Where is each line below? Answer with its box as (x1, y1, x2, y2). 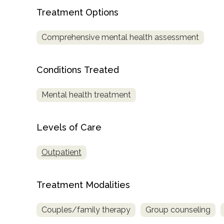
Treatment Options (36, 7, 118, 18)
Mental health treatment (41, 90, 131, 100)
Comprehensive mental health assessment (41, 32, 199, 42)
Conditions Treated (36, 64, 119, 75)
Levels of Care (36, 122, 101, 133)
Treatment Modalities (36, 179, 130, 190)
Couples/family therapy (41, 204, 130, 214)
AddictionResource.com (15, 158, 115, 167)
